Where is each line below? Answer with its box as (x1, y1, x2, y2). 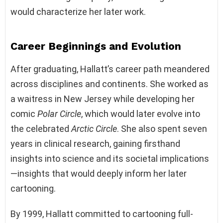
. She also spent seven (117, 123, 207, 134)
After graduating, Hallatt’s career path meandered (10, 63, 210, 74)
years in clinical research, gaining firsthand (10, 138, 180, 149)
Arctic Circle (71, 123, 117, 134)
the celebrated (10, 123, 71, 134)
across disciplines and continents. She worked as (10, 78, 209, 89)
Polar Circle (37, 108, 81, 119)
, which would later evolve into (81, 108, 200, 119)
